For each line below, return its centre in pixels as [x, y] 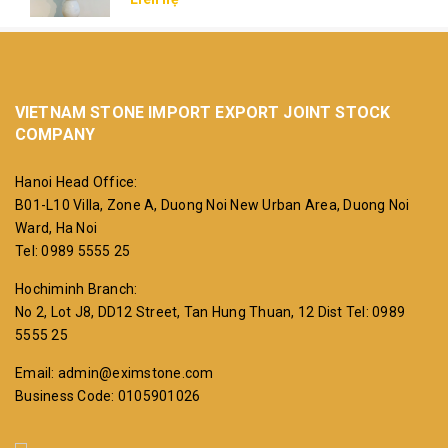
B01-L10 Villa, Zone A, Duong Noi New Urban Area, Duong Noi [212, 205]
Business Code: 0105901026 [108, 396]
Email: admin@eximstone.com [114, 373]
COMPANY [55, 135]
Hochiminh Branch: [76, 289]
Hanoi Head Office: [76, 182]
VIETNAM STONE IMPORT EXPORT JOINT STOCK [203, 113]
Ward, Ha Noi [56, 228]
